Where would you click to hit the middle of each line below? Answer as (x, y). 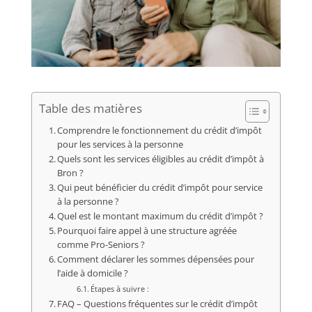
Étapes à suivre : (120, 288)
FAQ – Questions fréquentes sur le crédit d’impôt (158, 304)
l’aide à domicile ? (93, 273)
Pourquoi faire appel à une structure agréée (147, 231)
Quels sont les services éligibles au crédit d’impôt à (161, 159)
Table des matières (90, 109)
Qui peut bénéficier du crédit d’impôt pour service (160, 187)
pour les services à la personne (120, 144)
